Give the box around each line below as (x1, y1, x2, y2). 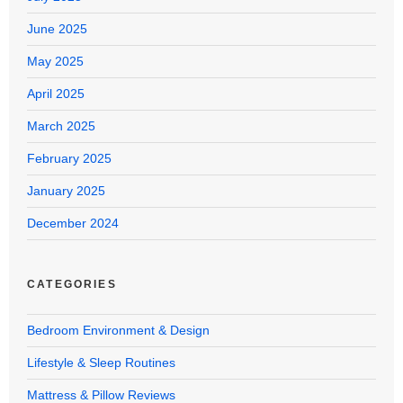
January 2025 (27, 183, 105, 198)
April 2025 (27, 85, 85, 101)
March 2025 (27, 118, 95, 133)
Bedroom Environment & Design (27, 322, 210, 337)
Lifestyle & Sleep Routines (27, 354, 175, 370)
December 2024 (27, 215, 119, 230)
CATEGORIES (27, 277, 117, 291)
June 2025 (27, 21, 87, 36)
